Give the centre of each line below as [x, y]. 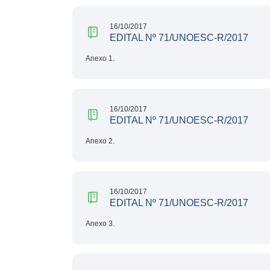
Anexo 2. [100, 141]
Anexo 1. [100, 58]
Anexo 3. [100, 223]
